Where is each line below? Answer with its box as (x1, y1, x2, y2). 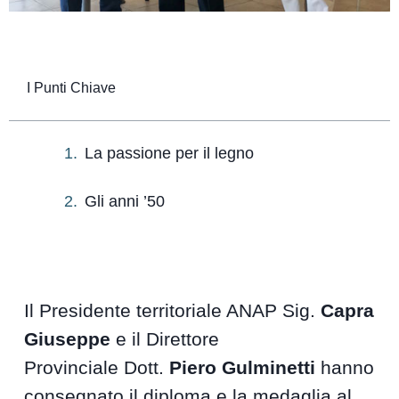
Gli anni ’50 (85, 191, 165, 210)
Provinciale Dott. (24, 357, 170, 379)
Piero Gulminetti (169, 357, 316, 379)
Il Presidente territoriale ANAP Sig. (24, 300, 322, 322)
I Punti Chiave (27, 80, 116, 96)
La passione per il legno (85, 144, 254, 163)
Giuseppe (24, 329, 111, 350)
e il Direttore (110, 329, 220, 350)
